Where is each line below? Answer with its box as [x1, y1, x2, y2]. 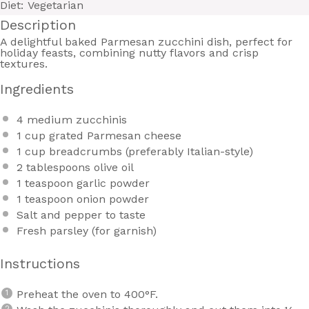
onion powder [73, 192, 149, 206]
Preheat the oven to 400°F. [17, 287, 158, 301]
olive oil [90, 160, 134, 174]
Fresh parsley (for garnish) [17, 223, 157, 237]
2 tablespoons [17, 160, 90, 174]
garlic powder [73, 176, 150, 190]
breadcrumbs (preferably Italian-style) [46, 144, 253, 158]
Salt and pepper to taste [17, 208, 146, 221]
